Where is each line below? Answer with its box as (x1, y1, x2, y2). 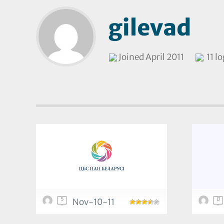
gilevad (107, 14, 191, 42)
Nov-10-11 (72, 196, 114, 207)
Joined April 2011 (117, 51, 184, 63)
